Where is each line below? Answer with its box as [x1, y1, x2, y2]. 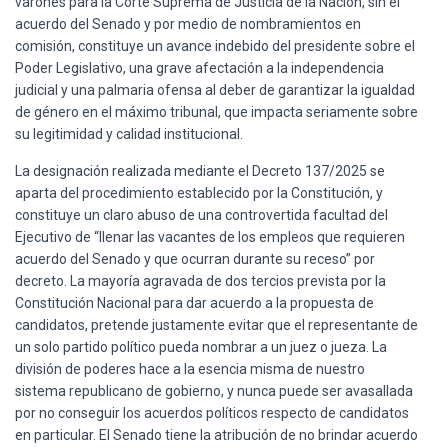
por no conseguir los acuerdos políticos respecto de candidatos [15, 404, 409, 421]
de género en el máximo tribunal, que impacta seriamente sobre [15, 103, 418, 120]
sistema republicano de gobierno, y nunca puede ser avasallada [15, 382, 413, 399]
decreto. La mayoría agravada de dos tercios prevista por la [15, 272, 386, 289]
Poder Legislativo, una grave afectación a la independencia [15, 59, 384, 76]
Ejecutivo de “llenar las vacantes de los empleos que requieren [15, 228, 405, 245]
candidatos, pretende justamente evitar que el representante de [15, 316, 418, 333]
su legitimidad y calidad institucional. [15, 125, 246, 142]
